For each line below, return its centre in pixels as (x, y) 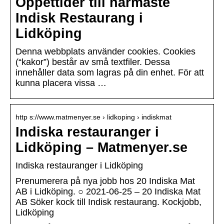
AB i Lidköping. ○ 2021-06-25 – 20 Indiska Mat (108, 192)
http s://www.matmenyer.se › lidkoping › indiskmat (93, 117)
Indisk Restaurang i (79, 18)
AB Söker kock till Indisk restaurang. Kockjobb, (108, 202)
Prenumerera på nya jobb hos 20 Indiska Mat (105, 181)
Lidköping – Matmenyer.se (101, 148)
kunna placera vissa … (61, 83)
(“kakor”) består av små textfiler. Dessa (93, 62)
